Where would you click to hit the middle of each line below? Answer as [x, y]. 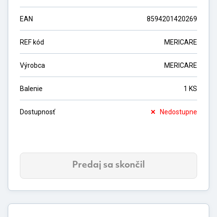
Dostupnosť [38, 112]
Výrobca [32, 65]
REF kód [32, 42]
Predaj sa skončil [108, 165]
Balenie [31, 88]
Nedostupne [178, 112]
